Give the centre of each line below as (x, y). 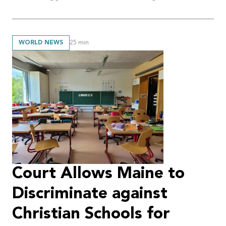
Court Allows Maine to (98, 174)
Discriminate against (90, 194)
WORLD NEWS (41, 43)
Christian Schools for (91, 215)
